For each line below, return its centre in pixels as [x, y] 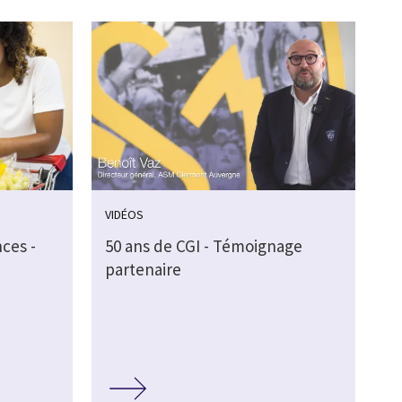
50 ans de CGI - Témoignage [203, 246]
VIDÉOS [124, 215]
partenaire [143, 270]
